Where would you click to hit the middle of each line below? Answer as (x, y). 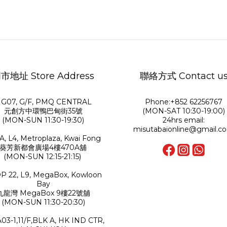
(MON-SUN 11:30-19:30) (43, 120)
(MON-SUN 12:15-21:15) (43, 157)
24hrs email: (184, 120)
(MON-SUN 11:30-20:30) (43, 202)
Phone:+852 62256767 (184, 102)
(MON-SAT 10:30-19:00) (184, 111)
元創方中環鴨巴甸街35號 (43, 111)
